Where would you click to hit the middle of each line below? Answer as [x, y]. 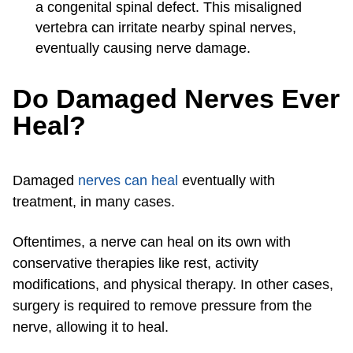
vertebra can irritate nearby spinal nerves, [166, 28]
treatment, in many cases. [96, 202]
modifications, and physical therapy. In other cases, [173, 285]
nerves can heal [128, 181]
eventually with [227, 181]
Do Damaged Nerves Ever [176, 99]
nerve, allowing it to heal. [93, 327]
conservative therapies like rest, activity [136, 264]
